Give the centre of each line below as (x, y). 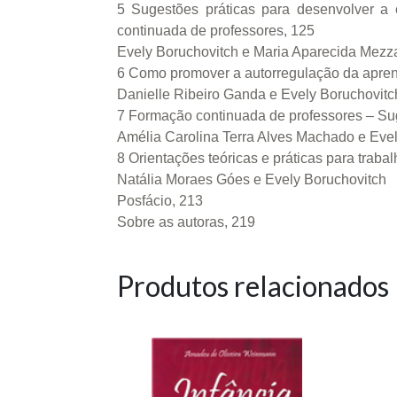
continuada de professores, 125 (216, 31)
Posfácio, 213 (160, 201)
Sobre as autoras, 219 (186, 222)
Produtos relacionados (253, 286)
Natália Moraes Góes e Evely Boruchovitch (252, 180)
